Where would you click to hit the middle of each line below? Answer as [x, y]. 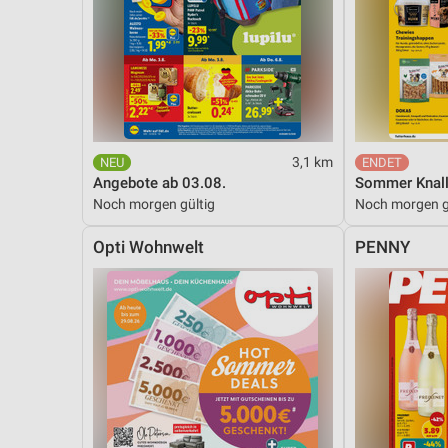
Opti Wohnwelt [148, 247]
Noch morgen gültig [154, 203]
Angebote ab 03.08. [159, 182]
